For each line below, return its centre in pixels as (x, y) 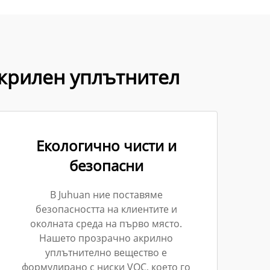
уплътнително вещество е (106, 253)
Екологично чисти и (106, 146)
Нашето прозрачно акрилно (106, 238)
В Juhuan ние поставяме (106, 195)
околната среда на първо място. (106, 224)
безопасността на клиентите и (106, 209)
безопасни (106, 165)
